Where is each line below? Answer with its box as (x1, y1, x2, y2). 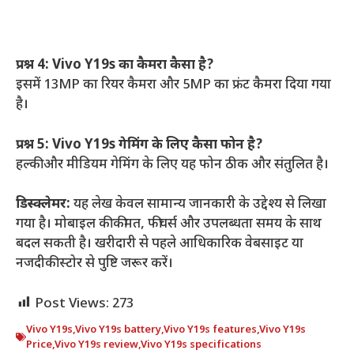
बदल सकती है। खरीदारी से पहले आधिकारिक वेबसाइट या (16, 235, 303, 254)
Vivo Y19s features (164, 322, 257, 337)
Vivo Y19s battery (75, 322, 161, 337)
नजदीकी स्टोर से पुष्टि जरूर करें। (16, 255, 173, 273)
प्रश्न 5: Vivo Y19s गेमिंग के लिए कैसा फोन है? (16, 136, 263, 154)
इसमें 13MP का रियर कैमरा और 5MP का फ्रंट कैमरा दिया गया (16, 77, 331, 95)
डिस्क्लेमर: (16, 196, 70, 214)
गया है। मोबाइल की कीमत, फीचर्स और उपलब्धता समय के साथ (16, 216, 322, 234)
